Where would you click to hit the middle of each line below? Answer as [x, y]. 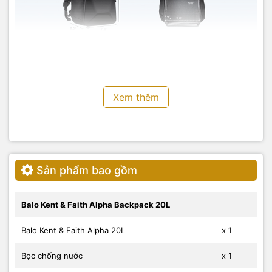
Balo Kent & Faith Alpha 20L [73, 230]
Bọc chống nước [52, 255]
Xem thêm [136, 97]
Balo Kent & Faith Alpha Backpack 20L [96, 204]
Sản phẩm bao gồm [87, 170]
